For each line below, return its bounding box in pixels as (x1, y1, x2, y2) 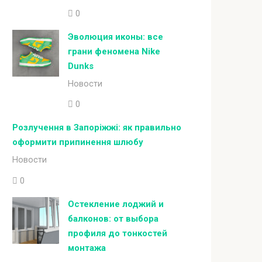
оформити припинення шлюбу (12, 137, 143, 148)
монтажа (68, 242, 106, 253)
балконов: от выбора (68, 213, 158, 224)
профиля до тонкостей (68, 227, 167, 239)
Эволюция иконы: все (68, 31, 163, 42)
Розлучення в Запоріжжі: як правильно (12, 122, 181, 133)
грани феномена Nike (68, 46, 160, 57)
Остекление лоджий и (68, 198, 164, 209)
